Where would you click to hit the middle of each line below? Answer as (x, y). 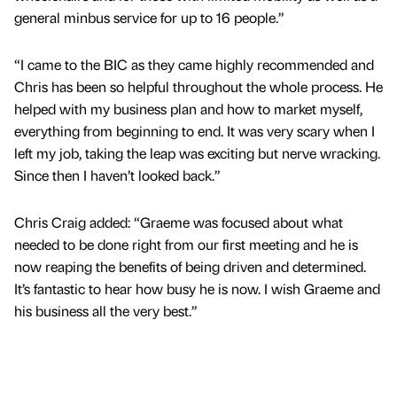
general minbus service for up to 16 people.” (149, 17)
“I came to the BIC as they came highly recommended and (194, 64)
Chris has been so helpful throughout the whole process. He (198, 86)
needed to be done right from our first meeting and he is (186, 244)
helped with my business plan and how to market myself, (188, 108)
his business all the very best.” (106, 310)
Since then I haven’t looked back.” (117, 175)
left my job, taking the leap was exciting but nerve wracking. (197, 152)
